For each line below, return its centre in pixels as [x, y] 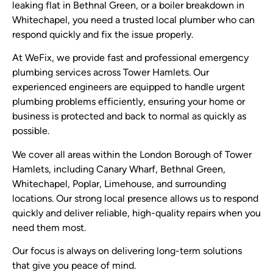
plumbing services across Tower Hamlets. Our [111, 73]
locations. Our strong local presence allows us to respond [135, 199]
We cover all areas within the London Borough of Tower [132, 155]
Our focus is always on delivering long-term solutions [127, 251]
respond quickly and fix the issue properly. [103, 35]
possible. [31, 132]
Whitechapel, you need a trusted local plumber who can [133, 20]
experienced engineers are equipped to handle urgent [129, 88]
